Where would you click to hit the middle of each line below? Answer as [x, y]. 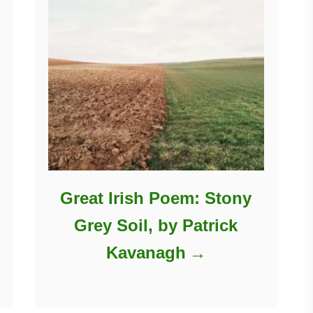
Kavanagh [146, 252]
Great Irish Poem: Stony [156, 198]
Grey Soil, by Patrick [156, 225]
